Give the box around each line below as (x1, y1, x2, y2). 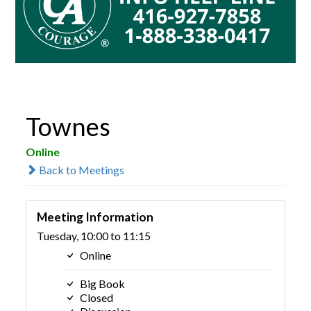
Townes (26, 110, 111, 142)
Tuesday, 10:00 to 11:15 (37, 228, 151, 242)
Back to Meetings (37, 162, 125, 176)
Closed (78, 290, 114, 304)
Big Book (78, 276, 126, 290)
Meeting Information (37, 209, 154, 224)
